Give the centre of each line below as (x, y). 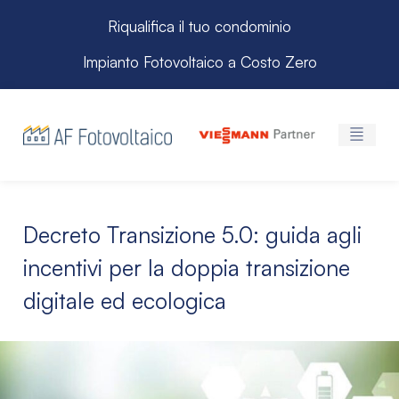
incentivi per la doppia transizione (187, 268)
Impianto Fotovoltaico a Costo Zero (199, 62)
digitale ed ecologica (125, 301)
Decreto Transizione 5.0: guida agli (192, 235)
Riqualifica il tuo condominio (199, 26)
